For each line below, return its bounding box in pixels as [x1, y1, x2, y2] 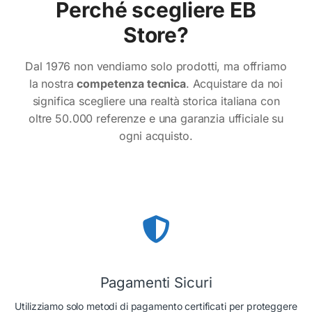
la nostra [29, 76, 77, 91]
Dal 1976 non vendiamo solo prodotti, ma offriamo [25, 58, 287, 73]
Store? [123, 22, 189, 47]
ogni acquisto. [119, 128, 193, 143]
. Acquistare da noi [185, 76, 283, 91]
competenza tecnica [77, 76, 186, 91]
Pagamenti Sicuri [100, 273, 212, 291]
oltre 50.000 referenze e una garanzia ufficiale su [29, 111, 283, 125]
